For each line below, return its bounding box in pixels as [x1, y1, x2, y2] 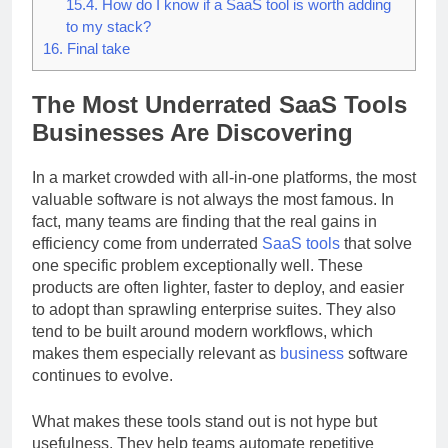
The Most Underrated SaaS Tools [32, 109, 407, 137]
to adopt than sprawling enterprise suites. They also [32, 318, 396, 336]
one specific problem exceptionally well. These [32, 274, 363, 292]
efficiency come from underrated [32, 252, 262, 270]
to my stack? [65, 36, 151, 54]
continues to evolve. [32, 384, 173, 402]
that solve [340, 252, 412, 270]
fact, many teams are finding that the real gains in [32, 230, 377, 248]
